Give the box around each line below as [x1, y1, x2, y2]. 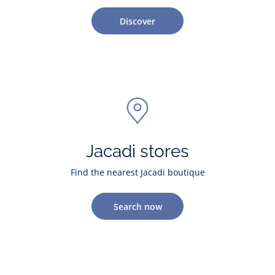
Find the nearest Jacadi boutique [70, 166, 205, 178]
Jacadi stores [86, 141, 189, 161]
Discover [120, 15, 155, 27]
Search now [113, 200, 162, 212]
